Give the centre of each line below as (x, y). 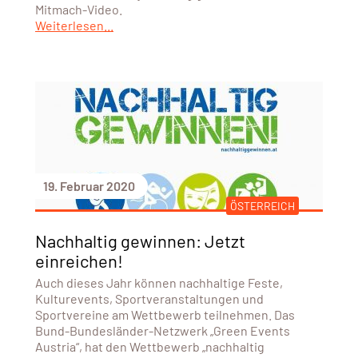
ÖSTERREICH (262, 205)
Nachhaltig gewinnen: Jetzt (140, 240)
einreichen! (79, 260)
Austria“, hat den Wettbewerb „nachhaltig (149, 346)
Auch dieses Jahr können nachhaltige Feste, (159, 282)
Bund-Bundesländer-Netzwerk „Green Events (162, 330)
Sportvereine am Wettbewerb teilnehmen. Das (165, 314)
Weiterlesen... (74, 25)
